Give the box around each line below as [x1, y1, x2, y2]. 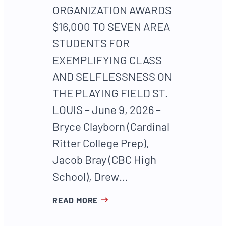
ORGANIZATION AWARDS [52, 3, 172, 16]
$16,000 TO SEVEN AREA [52, 19, 170, 33]
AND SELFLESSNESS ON [52, 69, 172, 83]
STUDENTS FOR [52, 36, 130, 49]
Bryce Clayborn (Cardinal [52, 119, 169, 133]
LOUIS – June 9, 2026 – [52, 102, 161, 116]
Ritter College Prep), [52, 136, 149, 149]
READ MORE [52, 195, 98, 205]
